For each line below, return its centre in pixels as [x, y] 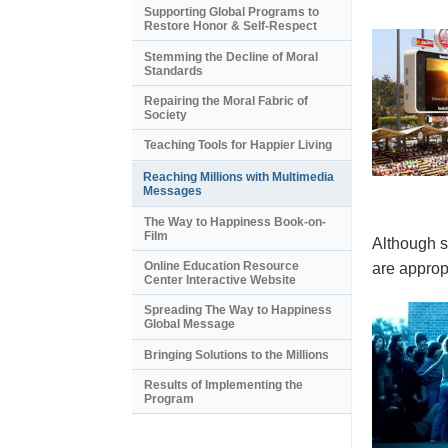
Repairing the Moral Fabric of [226, 100]
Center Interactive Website [220, 280]
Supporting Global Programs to [231, 12]
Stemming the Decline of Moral [231, 56]
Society [165, 114]
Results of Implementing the [223, 385]
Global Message [189, 324]
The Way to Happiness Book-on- [235, 221]
